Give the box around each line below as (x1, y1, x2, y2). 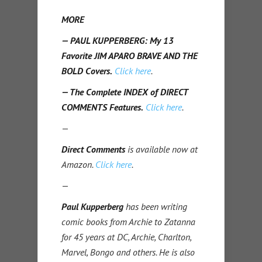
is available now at (125, 143, 198, 155)
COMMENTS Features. (61, 101, 143, 113)
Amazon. (61, 158, 95, 170)
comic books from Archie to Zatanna (61, 215, 195, 227)
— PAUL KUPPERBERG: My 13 (61, 34, 174, 46)
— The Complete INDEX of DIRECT (61, 85, 188, 98)
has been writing (123, 200, 187, 212)
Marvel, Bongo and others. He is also (61, 246, 195, 258)
